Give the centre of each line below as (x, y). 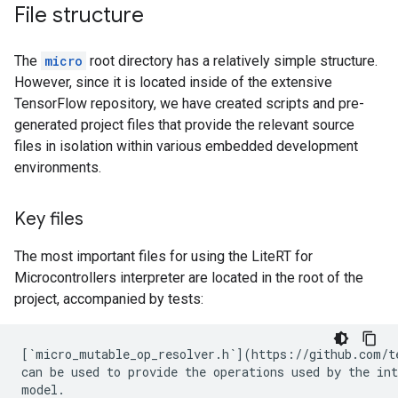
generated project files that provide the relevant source (184, 125)
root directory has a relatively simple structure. (232, 61)
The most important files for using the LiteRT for (163, 256)
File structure (79, 15)
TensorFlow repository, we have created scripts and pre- (189, 103)
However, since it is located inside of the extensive (173, 82)
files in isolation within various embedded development (186, 146)
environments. (58, 167)
